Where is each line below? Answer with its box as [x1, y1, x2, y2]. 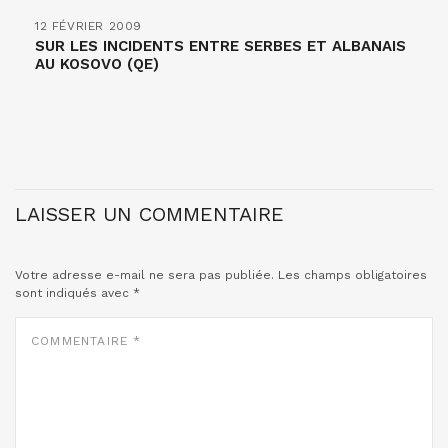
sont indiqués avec [15, 286, 133, 300]
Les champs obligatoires [278, 268, 427, 282]
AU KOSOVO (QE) [35, 55, 159, 73]
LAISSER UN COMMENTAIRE [15, 202, 284, 226]
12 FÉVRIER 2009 [35, 19, 142, 33]
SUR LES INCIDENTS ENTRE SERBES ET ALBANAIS [35, 37, 406, 55]
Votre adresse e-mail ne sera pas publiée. [15, 268, 274, 282]
